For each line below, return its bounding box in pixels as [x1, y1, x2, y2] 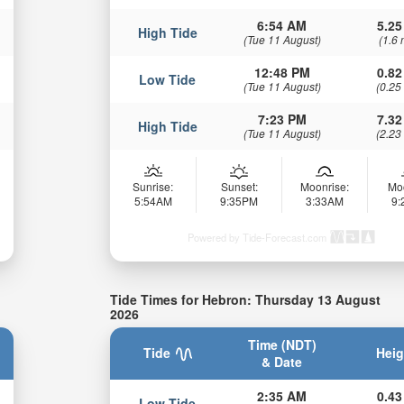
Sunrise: [133, 179, 174, 195]
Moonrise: [300, 179, 350, 195]
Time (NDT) [247, 335, 317, 353]
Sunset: [220, 179, 258, 195]
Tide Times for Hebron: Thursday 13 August [110, 290, 381, 309]
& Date [262, 352, 303, 371]
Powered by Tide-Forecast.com [188, 230, 327, 245]
